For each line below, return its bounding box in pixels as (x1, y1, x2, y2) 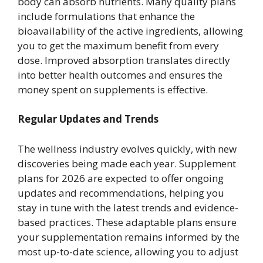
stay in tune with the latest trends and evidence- (18, 200, 238, 214)
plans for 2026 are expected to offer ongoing (18, 171, 224, 185)
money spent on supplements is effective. (18, 82, 208, 96)
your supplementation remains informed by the (18, 230, 240, 244)
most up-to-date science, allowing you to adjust (18, 244, 238, 258)
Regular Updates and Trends (18, 112, 159, 126)
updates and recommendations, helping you (18, 186, 224, 200)
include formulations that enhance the (18, 9, 195, 23)
